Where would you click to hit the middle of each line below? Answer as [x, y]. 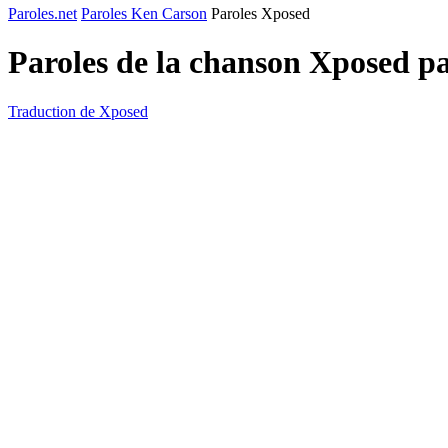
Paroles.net [42, 13]
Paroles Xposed [260, 13]
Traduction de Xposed [78, 111]
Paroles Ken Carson [144, 13]
